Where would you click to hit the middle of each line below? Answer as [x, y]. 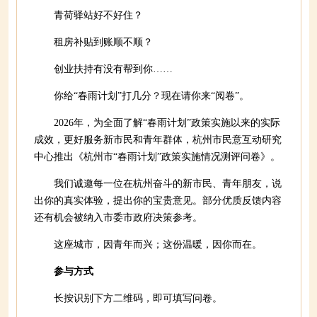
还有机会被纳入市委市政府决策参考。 [118, 218]
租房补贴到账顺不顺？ [103, 42]
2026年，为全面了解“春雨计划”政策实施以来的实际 [167, 123]
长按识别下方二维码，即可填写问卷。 [138, 298]
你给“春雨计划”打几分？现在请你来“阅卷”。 [151, 96]
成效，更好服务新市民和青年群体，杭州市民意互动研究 [158, 140]
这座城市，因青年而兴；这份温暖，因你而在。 [158, 244]
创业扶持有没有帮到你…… [113, 69]
